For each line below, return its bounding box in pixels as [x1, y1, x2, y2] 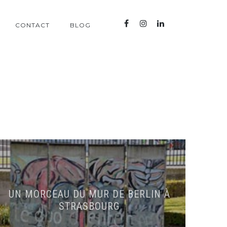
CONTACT [15, 21, 50, 29]
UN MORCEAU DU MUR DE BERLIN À [8, 188, 170, 200]
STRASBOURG [59, 200, 120, 212]
